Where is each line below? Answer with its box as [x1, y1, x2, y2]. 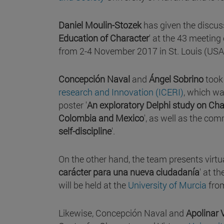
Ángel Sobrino [149, 72, 203, 85]
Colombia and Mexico [58, 111, 144, 124]
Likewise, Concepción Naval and [58, 206, 186, 219]
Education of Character [58, 31, 149, 44]
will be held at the [58, 178, 128, 191]
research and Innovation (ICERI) [58, 85, 183, 98]
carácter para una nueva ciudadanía [58, 165, 199, 178]
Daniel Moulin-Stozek [58, 18, 141, 31]
